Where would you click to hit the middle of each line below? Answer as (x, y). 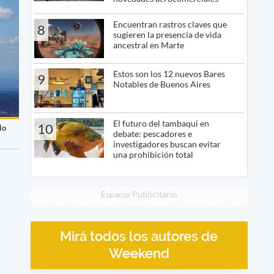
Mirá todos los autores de (139, 236)
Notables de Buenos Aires (161, 84)
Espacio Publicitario (139, 194)
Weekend (139, 253)
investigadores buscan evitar (167, 144)
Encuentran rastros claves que (170, 24)
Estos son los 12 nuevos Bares (169, 73)
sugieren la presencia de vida (167, 34)
